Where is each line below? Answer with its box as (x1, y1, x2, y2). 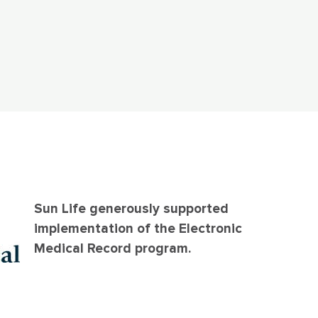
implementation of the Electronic (34, 221, 242, 238)
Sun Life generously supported (34, 201, 229, 218)
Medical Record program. (34, 241, 191, 258)
